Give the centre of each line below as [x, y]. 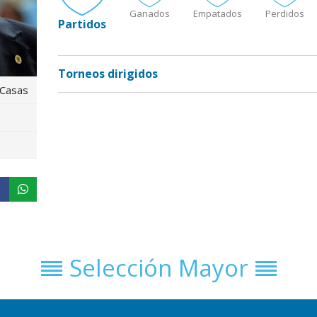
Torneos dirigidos [108, 74]
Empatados [217, 14]
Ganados [149, 14]
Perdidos [284, 14]
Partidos [82, 24]
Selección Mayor [158, 268]
